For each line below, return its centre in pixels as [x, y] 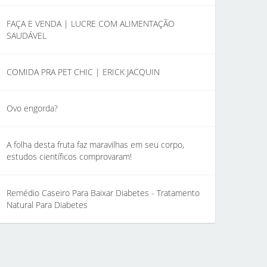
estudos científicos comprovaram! [69, 156]
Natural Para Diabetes [47, 205]
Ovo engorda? [32, 108]
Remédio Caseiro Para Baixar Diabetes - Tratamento [103, 193]
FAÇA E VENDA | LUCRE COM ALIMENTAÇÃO [91, 24]
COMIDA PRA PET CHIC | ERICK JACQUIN [83, 72]
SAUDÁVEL [27, 35]
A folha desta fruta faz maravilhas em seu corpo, [95, 145]
